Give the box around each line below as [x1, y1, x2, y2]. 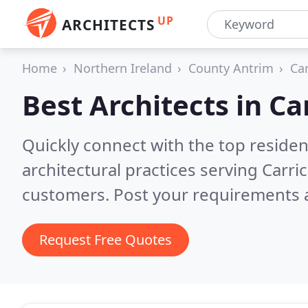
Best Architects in [22, 86, 269, 124]
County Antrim [188, 60, 274, 76]
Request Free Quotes [39, 230, 172, 249]
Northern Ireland [74, 60, 172, 76]
